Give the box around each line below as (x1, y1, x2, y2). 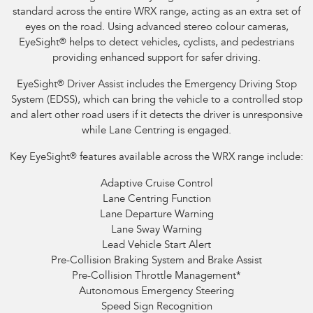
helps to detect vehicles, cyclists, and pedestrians (66, 38, 294, 49)
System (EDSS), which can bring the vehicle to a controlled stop (10, 95, 303, 106)
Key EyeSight (10, 152, 70, 163)
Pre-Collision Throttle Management (72, 271, 236, 282)
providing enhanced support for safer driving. (52, 53, 261, 64)
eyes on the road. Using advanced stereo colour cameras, (24, 22, 289, 34)
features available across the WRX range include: (77, 152, 303, 163)
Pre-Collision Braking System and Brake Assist (51, 256, 262, 267)
